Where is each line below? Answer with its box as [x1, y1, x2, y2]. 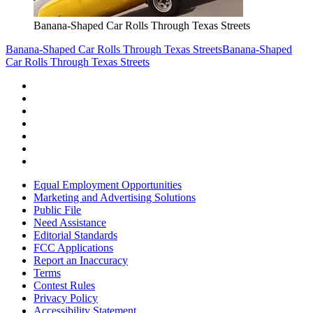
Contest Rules [34, 279, 95, 291]
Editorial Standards [34, 228, 117, 241]
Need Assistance [34, 216, 106, 228]
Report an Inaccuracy [34, 254, 128, 266]
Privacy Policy [34, 291, 98, 304]
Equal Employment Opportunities [34, 178, 182, 191]
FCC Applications [34, 241, 113, 254]
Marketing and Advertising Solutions [34, 191, 196, 203]
